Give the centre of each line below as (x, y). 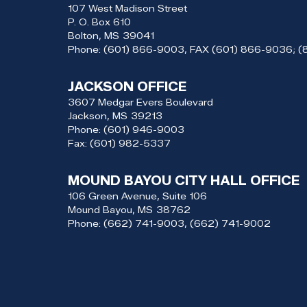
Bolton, (86, 35)
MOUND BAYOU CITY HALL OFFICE (184, 181)
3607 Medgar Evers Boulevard (140, 102)
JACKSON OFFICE (127, 87)
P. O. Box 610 (99, 22)
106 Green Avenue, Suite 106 (137, 196)
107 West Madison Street (127, 8)
